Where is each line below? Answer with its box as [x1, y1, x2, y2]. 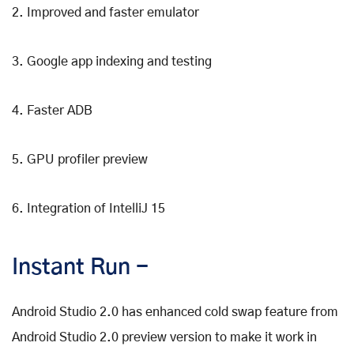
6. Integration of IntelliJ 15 [12, 202, 165, 216]
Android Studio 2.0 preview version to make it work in [12, 331, 317, 345]
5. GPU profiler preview [12, 153, 148, 167]
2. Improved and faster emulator [12, 6, 199, 20]
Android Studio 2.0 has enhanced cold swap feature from [12, 306, 338, 319]
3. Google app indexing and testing [12, 55, 212, 69]
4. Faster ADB [12, 104, 92, 118]
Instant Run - [12, 257, 149, 280]
